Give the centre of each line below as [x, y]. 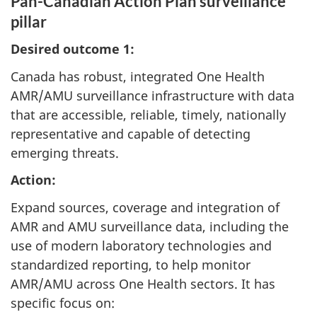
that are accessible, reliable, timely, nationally [148, 114]
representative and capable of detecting [131, 133]
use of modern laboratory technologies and [141, 245]
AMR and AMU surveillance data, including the [150, 226]
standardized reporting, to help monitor [131, 264]
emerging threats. [65, 152]
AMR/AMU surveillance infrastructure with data [152, 95]
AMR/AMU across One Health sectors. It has [143, 283]
